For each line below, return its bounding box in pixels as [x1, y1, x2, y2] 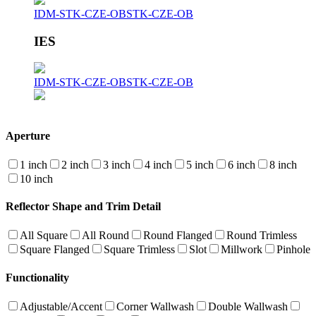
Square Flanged [20, 243, 90, 256]
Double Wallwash [208, 300, 288, 312]
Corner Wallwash [116, 300, 194, 312]
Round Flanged [143, 229, 212, 242]
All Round [82, 229, 129, 242]
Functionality [6, 271, 69, 284]
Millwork [221, 243, 262, 256]
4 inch [145, 158, 172, 171]
